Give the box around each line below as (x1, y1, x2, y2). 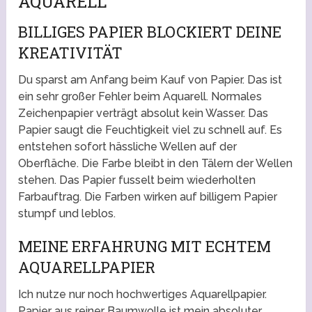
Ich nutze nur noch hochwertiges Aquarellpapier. (18, 288, 267, 302)
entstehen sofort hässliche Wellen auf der (18, 140, 237, 154)
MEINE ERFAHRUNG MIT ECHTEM (18, 236, 272, 257)
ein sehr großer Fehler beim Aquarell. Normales (18, 90, 263, 104)
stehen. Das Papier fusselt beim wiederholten (18, 173, 256, 187)
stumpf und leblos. (18, 207, 116, 221)
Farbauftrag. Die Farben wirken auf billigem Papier (18, 190, 278, 204)
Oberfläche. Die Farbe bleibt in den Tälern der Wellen (18, 157, 293, 171)
